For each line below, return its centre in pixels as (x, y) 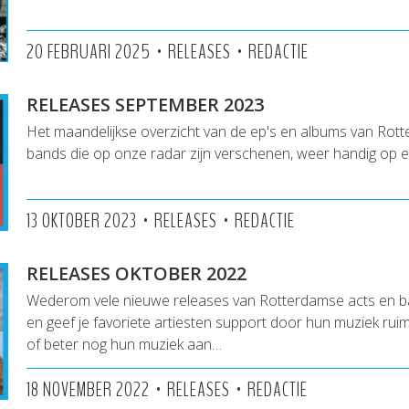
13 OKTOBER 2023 (82, 221)
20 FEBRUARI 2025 (89, 52)
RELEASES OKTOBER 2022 (136, 273)
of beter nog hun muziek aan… (124, 344)
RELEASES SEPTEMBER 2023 (145, 105)
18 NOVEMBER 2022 (88, 390)
